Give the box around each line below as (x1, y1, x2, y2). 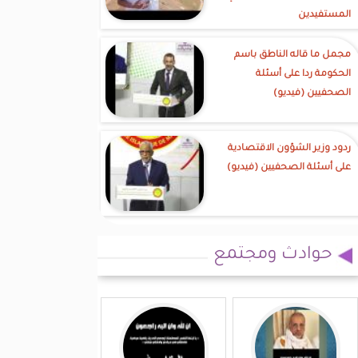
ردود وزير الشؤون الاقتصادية (228, 144, 351, 154)
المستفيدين (298, 10, 351, 21)
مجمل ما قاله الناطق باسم (234, 50, 351, 61)
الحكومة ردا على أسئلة (256, 70, 351, 80)
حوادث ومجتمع (213, 246, 332, 265)
